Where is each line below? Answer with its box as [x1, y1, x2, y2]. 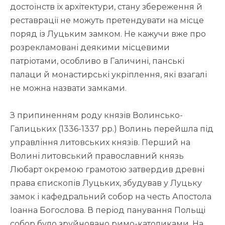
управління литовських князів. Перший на [10, 137, 190, 147]
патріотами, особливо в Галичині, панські [10, 56, 184, 66]
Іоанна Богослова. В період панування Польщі [10, 205, 205, 215]
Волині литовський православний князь [10, 151, 184, 161]
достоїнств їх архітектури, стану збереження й [10, 2, 202, 12]
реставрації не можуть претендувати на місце [10, 15, 204, 25]
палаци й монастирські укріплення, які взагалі [10, 69, 207, 79]
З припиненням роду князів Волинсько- [10, 110, 183, 120]
